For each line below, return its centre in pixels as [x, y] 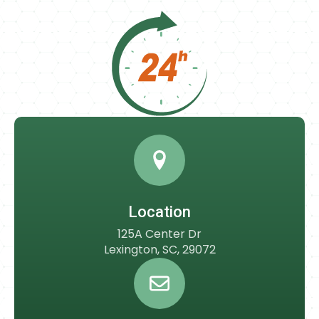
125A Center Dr [159, 234]
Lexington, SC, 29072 [159, 250]
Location [159, 212]
